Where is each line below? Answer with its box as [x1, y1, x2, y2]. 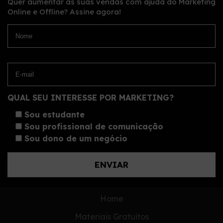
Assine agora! [70, 7, 121, 17]
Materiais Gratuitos [74, 212, 149, 222]
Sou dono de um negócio [24, 133, 127, 144]
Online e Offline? [7, 7, 70, 17]
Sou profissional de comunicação [24, 121, 163, 132]
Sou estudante [24, 110, 85, 120]
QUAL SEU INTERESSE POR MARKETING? [7, 93, 174, 103]
